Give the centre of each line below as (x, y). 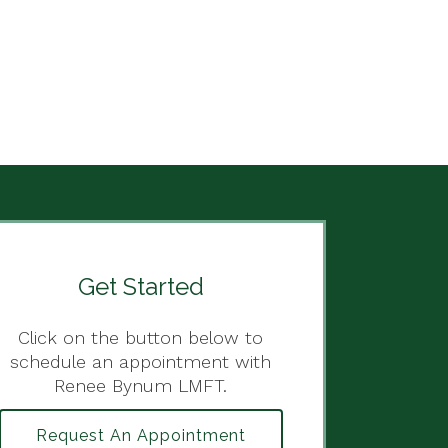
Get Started (140, 286)
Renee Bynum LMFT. (141, 385)
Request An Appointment (140, 435)
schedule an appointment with (141, 361)
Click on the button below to (141, 337)
